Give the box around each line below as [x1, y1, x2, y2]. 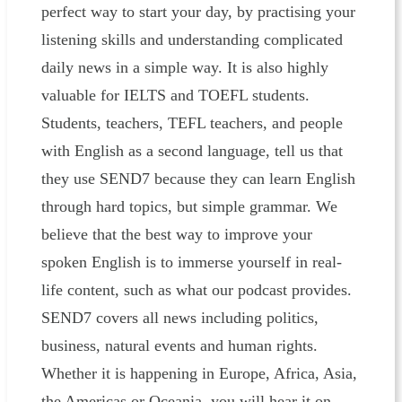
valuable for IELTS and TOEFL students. [40, 86, 310, 105]
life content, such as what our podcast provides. [40, 281, 352, 300]
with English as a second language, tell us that [40, 142, 343, 161]
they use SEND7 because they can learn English [40, 170, 355, 188]
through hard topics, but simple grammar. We [40, 197, 337, 216]
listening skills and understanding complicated [40, 31, 343, 49]
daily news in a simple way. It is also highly [40, 58, 328, 77]
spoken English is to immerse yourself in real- [40, 253, 342, 272]
